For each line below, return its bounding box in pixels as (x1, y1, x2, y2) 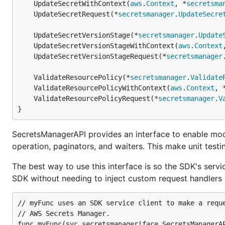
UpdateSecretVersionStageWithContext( (34, 42, 178, 50)
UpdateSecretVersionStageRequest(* (34, 52, 166, 60)
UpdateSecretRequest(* (34, 10, 118, 18)
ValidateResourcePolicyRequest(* (34, 94, 158, 102)
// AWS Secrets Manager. (18, 209, 110, 217)
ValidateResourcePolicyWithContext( (34, 84, 170, 92)
